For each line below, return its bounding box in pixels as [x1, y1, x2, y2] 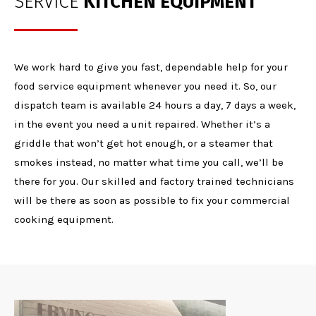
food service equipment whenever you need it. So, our [14, 80, 276, 92]
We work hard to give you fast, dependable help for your [14, 61, 288, 73]
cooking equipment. [14, 213, 114, 226]
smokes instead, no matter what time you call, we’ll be [14, 156, 284, 169]
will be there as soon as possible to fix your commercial [14, 194, 290, 207]
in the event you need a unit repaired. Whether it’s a [14, 118, 270, 130]
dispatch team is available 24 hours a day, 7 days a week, [14, 99, 296, 111]
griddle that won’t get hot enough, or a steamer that [14, 137, 273, 150]
